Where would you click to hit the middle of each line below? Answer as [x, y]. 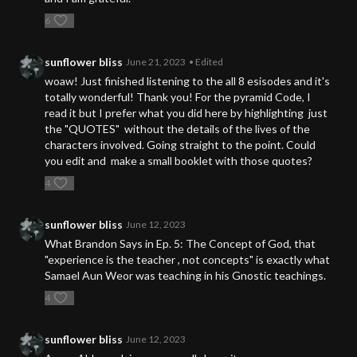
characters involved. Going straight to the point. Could [180, 145]
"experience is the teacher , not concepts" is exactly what [187, 260]
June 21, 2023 [156, 62]
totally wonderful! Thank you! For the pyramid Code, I [178, 97]
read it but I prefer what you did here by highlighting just [186, 113]
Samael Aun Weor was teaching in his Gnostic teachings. [186, 276]
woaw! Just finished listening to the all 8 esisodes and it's [187, 81]
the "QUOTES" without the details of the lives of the [177, 129]
